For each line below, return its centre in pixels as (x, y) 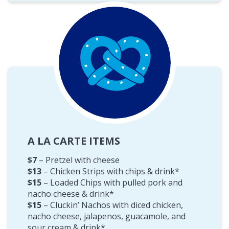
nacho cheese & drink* (71, 193)
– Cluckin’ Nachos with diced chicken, (112, 205)
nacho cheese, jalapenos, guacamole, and (107, 216)
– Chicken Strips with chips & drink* (110, 171)
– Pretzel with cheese (78, 160)
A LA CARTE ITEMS (74, 141)
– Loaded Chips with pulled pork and (112, 182)
